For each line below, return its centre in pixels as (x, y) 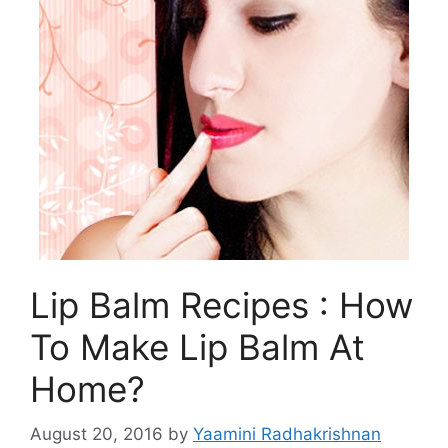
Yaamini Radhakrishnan (287, 433)
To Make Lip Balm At (197, 347)
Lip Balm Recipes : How (221, 305)
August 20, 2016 (96, 433)
